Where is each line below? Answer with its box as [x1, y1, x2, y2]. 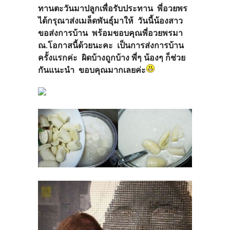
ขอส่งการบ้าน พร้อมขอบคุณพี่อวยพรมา [38, 28, 183, 38]
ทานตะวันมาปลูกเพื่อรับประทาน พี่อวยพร [38, 3, 187, 13]
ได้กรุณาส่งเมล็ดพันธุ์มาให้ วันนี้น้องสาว [38, 15, 183, 26]
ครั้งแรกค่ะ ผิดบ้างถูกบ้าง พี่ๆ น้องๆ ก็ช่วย [38, 52, 185, 63]
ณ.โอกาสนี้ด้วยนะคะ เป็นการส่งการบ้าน [38, 40, 184, 50]
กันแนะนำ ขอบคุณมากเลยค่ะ [38, 65, 146, 75]
